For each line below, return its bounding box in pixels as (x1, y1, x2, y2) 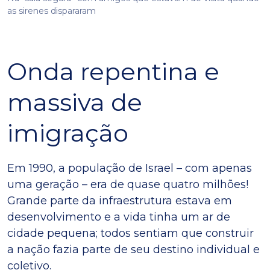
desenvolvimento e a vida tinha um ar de (7, 210, 230, 224)
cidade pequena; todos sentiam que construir (7, 226, 254, 240)
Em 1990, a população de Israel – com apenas (7, 161, 252, 175)
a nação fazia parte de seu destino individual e (7, 242, 260, 256)
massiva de (7, 87, 142, 117)
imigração (7, 118, 128, 148)
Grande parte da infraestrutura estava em (7, 193, 232, 207)
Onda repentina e (7, 56, 219, 86)
